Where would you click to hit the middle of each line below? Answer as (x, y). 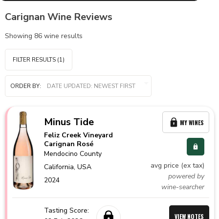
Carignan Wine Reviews (59, 17)
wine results (62, 36)
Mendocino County (73, 154)
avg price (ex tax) (177, 165)
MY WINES (192, 122)
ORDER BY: (26, 86)
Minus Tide (69, 122)
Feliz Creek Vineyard (79, 135)
